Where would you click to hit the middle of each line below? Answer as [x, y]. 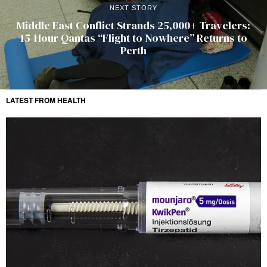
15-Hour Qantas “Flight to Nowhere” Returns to [133, 38]
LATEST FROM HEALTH [46, 100]
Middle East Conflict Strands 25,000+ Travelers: [133, 25]
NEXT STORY [133, 7]
